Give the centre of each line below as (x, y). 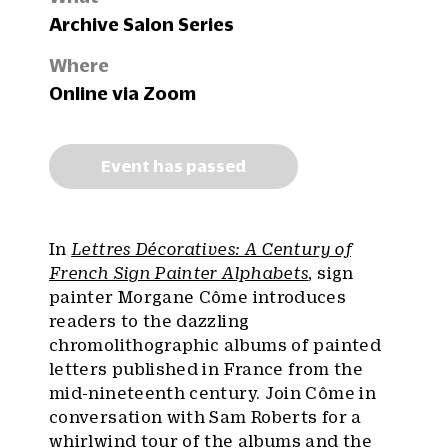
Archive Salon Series (141, 24)
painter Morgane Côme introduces (198, 297)
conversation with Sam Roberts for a (205, 417)
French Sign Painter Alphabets (179, 273)
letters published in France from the (206, 369)
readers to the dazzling (149, 321)
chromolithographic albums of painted (215, 345)
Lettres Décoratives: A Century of (211, 249)
